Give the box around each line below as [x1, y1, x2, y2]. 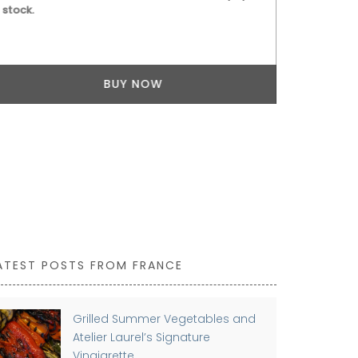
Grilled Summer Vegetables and [73, 310, 256, 327]
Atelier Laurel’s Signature [73, 328, 210, 345]
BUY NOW [103, 75, 162, 92]
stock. [2, 2, 34, 18]
